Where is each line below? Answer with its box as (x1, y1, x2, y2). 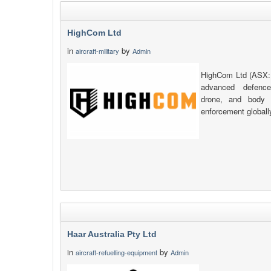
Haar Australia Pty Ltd (67, 229, 157, 239)
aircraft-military (76, 46, 119, 56)
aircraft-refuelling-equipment (76, 247, 157, 257)
